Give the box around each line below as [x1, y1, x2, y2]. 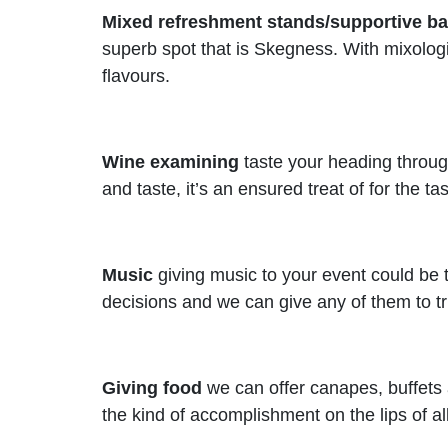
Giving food [102, 378, 202, 398]
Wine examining [102, 152, 239, 172]
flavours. [102, 66, 170, 86]
